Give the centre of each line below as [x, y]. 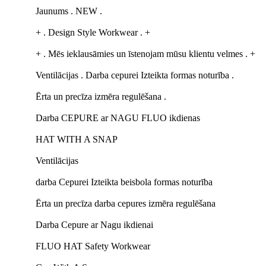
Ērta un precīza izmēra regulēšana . [101, 96]
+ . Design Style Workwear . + [93, 32]
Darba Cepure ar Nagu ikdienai [94, 225]
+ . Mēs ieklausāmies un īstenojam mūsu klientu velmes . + [145, 54]
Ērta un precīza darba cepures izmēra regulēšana [126, 203]
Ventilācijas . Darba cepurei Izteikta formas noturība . [135, 75]
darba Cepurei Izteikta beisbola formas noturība [124, 182]
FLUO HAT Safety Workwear [93, 246]
